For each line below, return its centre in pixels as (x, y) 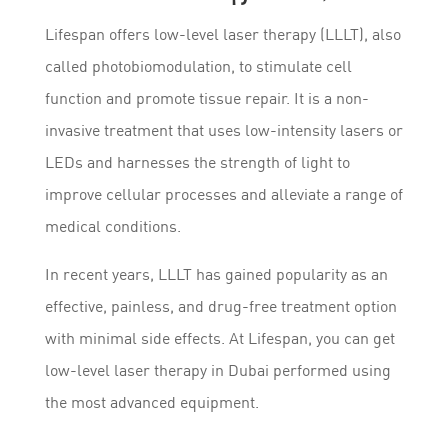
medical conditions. (112, 225)
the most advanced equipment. (151, 401)
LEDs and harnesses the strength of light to (197, 161)
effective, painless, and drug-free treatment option (220, 305)
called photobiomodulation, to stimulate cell (198, 65)
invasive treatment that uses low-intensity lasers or (223, 129)
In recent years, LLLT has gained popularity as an (216, 273)
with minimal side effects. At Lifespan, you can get (219, 337)
